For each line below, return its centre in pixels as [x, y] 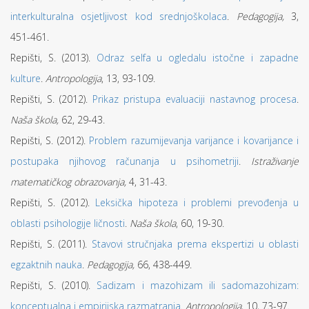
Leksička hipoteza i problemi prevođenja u [197, 202]
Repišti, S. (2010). [54, 285]
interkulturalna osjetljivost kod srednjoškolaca [119, 16]
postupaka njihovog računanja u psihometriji [124, 161]
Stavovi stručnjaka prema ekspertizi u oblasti [195, 244]
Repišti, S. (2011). [51, 244]
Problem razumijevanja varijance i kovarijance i [194, 140]
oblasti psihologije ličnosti [68, 223]
